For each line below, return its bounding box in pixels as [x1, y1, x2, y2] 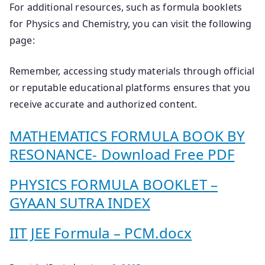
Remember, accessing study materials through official [9, 64, 255, 77]
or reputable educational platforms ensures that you [9, 80, 251, 94]
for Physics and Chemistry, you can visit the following [9, 17, 252, 30]
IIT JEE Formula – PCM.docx [9, 222, 192, 243]
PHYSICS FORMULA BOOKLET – [9, 174, 218, 194]
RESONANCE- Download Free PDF [9, 144, 235, 164]
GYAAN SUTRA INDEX [9, 192, 150, 212]
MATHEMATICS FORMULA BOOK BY [9, 125, 245, 146]
